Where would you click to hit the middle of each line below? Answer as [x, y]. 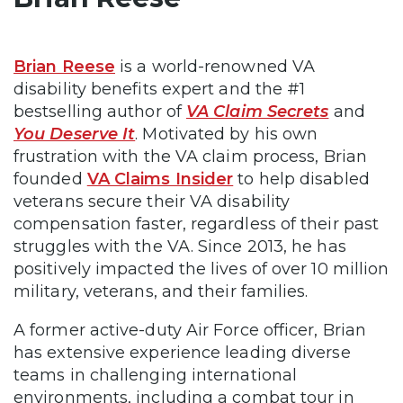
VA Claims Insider [160, 179]
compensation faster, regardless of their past [197, 224]
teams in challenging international [156, 375]
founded [50, 179]
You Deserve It [75, 134]
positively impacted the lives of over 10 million [201, 269]
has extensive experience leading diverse [182, 352]
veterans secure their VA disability [152, 201]
